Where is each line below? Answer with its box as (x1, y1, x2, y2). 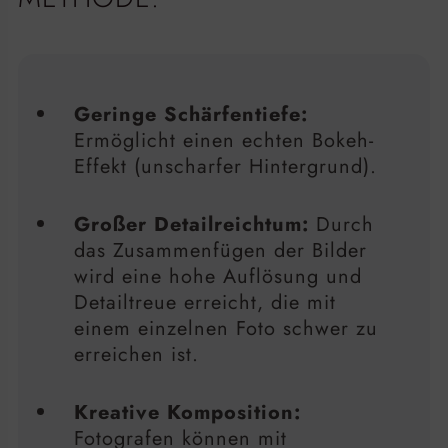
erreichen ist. (74, 340, 199, 370)
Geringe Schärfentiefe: (74, 100, 308, 130)
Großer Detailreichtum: (74, 210, 309, 240)
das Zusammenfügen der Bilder (74, 236, 367, 266)
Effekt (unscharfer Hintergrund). (74, 152, 377, 182)
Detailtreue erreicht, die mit (74, 288, 336, 318)
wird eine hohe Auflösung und (74, 262, 362, 292)
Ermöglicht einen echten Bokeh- (74, 126, 374, 156)
